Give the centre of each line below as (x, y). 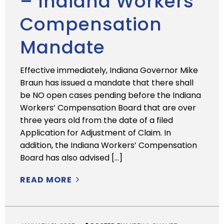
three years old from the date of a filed (96, 120)
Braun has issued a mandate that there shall (107, 83)
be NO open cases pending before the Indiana (110, 95)
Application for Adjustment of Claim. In (95, 133)
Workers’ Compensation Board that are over (108, 108)
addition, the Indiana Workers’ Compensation (108, 145)
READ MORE (47, 180)
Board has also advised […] (71, 158)
